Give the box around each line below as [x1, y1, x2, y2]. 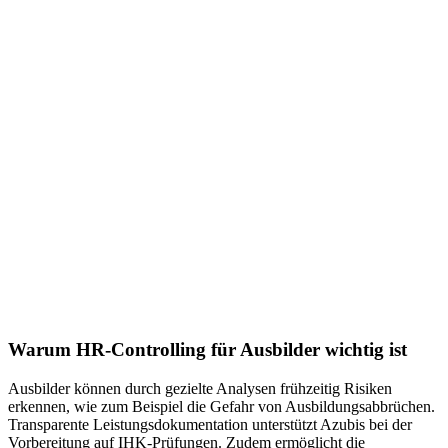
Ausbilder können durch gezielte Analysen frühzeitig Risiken [8, 380, 392, 398]
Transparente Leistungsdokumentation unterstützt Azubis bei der [8, 416, 412, 434]
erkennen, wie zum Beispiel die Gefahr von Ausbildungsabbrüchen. [8, 398, 435, 416]
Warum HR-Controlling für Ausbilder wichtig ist [8, 339, 407, 361]
